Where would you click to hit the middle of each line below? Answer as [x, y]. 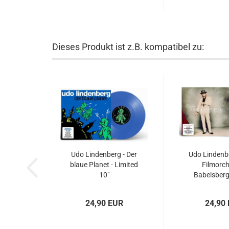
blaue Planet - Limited [104, 165]
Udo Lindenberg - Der [104, 154]
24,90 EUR [104, 203]
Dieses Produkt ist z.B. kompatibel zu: [128, 47]
